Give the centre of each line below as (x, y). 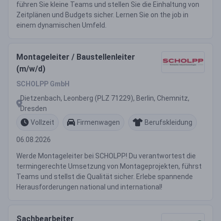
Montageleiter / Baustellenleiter (76, 57)
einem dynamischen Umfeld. (61, 25)
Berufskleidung (168, 122)
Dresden (34, 109)
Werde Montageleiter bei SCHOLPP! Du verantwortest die (106, 156)
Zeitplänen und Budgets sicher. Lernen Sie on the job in (102, 15)
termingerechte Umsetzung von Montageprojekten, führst (109, 166)
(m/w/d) (31, 69)
